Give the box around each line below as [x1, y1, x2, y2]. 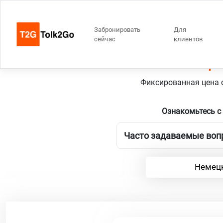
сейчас [94, 35, 115, 43]
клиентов [174, 35, 203, 43]
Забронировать [94, 26, 140, 33]
